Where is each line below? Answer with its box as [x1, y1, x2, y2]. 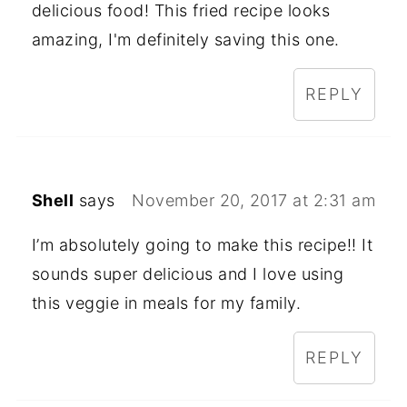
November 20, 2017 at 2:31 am [132, 190, 376, 210]
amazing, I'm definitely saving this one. [31, 29, 340, 49]
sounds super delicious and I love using [31, 263, 344, 283]
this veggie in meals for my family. [31, 293, 302, 313]
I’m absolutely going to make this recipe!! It [31, 234, 373, 254]
